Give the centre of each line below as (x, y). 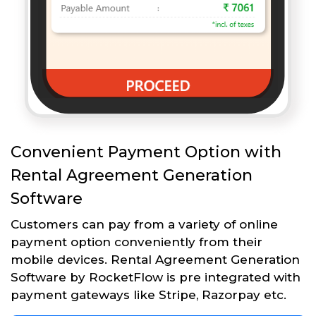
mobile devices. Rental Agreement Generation (155, 259)
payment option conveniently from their (136, 242)
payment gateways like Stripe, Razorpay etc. (148, 294)
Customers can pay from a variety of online (144, 224)
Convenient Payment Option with (146, 152)
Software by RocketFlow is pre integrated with (156, 277)
